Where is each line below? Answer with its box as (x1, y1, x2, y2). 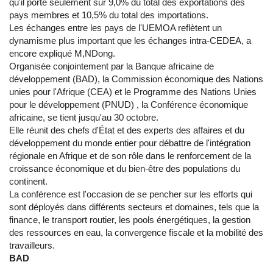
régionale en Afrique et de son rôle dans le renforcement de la (9, 151, 251, 161)
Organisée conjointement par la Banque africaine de (9, 61, 214, 72)
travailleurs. (9, 240, 55, 251)
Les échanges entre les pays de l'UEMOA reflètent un (9, 23, 222, 34)
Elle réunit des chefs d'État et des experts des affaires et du (9, 125, 244, 136)
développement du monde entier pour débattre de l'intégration (9, 138, 250, 149)
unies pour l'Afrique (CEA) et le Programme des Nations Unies (9, 87, 257, 97)
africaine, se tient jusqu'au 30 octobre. (9, 112, 158, 123)
